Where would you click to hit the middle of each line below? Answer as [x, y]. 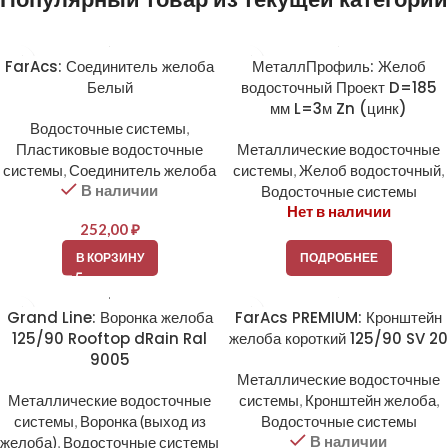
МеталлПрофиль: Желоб [338, 66]
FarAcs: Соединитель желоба [109, 66]
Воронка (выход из [142, 420]
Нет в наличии [338, 210]
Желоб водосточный [370, 169]
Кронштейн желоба [370, 399]
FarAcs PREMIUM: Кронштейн [338, 317]
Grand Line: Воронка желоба [109, 317]
